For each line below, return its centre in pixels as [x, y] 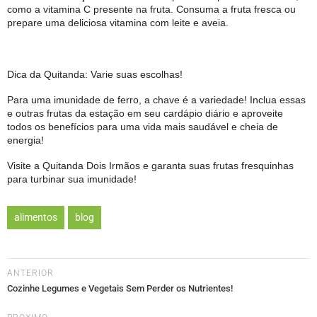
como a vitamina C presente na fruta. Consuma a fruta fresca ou [151, 9]
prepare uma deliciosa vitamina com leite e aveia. [118, 22]
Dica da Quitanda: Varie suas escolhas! [96, 74]
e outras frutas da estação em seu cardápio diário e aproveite [145, 113]
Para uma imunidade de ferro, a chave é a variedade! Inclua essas [156, 99]
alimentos [36, 217]
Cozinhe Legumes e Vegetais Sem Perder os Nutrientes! [120, 288]
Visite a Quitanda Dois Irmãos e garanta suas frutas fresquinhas [150, 166]
